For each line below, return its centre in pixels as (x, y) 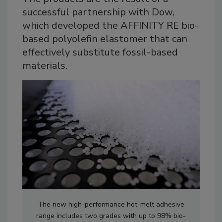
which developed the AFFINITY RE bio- (111, 26)
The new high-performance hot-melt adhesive (111, 205)
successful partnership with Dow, (98, 12)
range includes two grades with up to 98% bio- (111, 216)
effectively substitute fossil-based (100, 53)
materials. (45, 66)
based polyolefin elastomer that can (105, 39)
